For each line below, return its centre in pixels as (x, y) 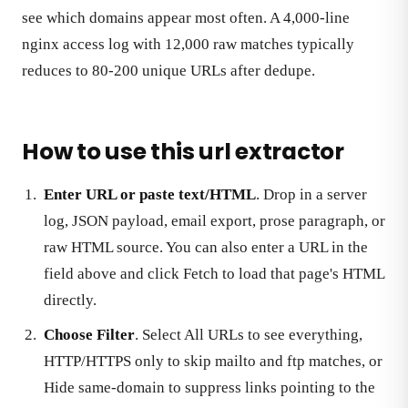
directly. (70, 301)
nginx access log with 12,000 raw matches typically (188, 45)
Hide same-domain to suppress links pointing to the (209, 387)
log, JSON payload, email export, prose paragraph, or (214, 221)
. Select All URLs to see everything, (249, 334)
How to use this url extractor (183, 151)
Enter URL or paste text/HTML (150, 195)
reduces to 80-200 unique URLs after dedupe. (168, 71)
